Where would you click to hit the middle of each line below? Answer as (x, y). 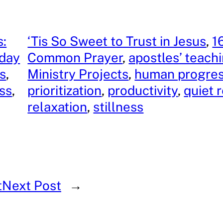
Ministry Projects (78, 74)
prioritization (65, 91)
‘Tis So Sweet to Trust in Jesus (117, 41)
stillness (118, 107)
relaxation (57, 107)
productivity (143, 91)
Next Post (31, 185)
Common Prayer (75, 58)
